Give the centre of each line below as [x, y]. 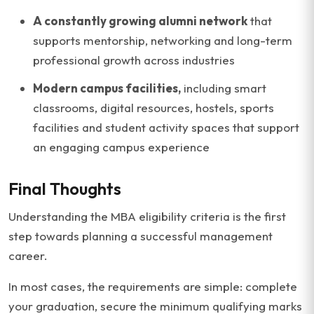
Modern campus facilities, [107, 88]
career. [28, 255]
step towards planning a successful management [141, 236]
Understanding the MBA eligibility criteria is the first [147, 216]
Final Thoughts [65, 189]
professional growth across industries [134, 60]
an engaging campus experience [121, 147]
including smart [224, 88]
